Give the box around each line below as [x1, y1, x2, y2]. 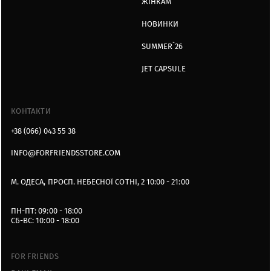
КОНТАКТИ [11, 106, 51, 116]
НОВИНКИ [142, 19, 179, 29]
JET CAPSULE [142, 64, 186, 74]
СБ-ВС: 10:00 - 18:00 [11, 216, 80, 226]
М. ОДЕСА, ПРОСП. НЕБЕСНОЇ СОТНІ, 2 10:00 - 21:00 [11, 177, 189, 187]
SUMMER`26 [142, 42, 183, 51]
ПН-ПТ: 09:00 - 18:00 [11, 206, 83, 216]
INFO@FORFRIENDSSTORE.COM [11, 148, 121, 158]
